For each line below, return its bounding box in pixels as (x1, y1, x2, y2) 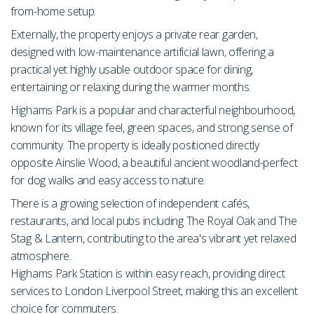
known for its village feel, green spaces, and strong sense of (11, 119, 293, 135)
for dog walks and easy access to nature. (11, 172, 205, 188)
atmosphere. (11, 247, 71, 264)
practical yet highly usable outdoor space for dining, (11, 61, 254, 77)
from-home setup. (11, 3, 97, 19)
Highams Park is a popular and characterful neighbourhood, (11, 102, 295, 118)
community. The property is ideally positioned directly (11, 137, 259, 153)
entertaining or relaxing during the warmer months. (11, 78, 252, 95)
